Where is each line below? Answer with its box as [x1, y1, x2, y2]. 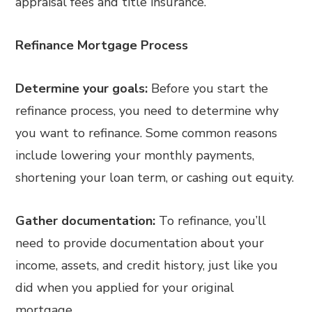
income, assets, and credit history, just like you [15, 257, 279, 274]
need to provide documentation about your [15, 235, 265, 251]
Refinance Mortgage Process [15, 37, 189, 54]
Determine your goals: [15, 80, 148, 97]
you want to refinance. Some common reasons [15, 125, 278, 141]
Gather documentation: [15, 212, 156, 229]
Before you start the [148, 80, 269, 97]
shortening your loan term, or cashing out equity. [15, 169, 295, 186]
